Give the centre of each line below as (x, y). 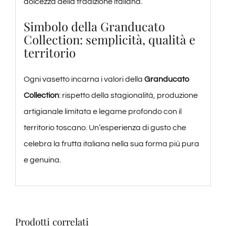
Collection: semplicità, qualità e (109, 39)
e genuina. (42, 160)
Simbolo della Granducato (94, 26)
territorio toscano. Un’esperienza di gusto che (105, 127)
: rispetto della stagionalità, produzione (128, 95)
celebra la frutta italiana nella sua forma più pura (111, 144)
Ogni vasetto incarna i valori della (84, 79)
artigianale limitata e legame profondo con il (102, 111)
